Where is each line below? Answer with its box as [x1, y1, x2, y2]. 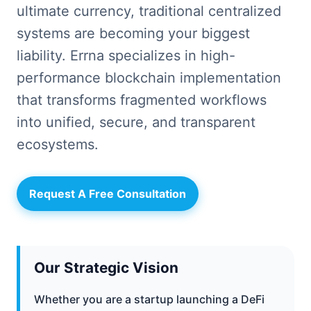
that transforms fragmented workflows [17, 92, 267, 108]
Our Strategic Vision [34, 259, 178, 276]
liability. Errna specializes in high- [17, 47, 235, 64]
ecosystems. [17, 136, 99, 153]
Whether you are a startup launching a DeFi [34, 292, 264, 306]
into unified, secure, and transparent [17, 114, 255, 131]
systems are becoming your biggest [17, 25, 250, 42]
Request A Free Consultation [29, 186, 186, 201]
